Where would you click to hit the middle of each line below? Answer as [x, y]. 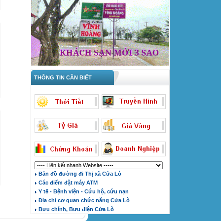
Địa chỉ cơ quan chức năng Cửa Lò [83, 200]
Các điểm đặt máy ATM [67, 183]
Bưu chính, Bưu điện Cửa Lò [75, 209]
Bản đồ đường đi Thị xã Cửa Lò [79, 174]
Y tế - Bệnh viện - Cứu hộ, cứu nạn [83, 191]
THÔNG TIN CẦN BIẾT [61, 77]
